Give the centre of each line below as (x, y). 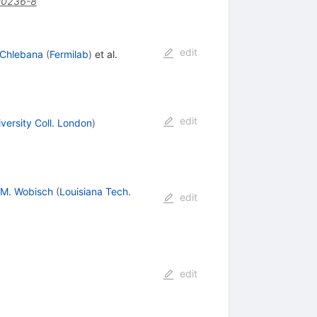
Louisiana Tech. (95, 192)
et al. (104, 54)
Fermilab (69, 54)
